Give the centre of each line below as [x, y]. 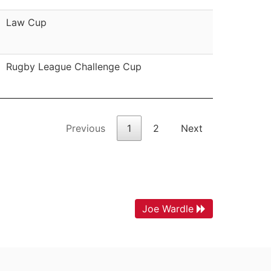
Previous [86, 128]
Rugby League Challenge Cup [74, 66]
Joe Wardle [168, 208]
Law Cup [26, 22]
